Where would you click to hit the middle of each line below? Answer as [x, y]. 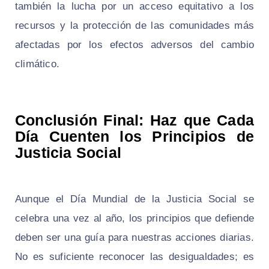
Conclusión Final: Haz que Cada [134, 120]
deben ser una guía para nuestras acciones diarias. [134, 237]
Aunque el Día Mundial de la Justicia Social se [134, 199]
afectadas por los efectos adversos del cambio [134, 44]
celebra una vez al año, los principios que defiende [134, 218]
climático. [37, 64]
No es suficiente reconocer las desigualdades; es [134, 256]
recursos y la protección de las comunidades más [134, 25]
